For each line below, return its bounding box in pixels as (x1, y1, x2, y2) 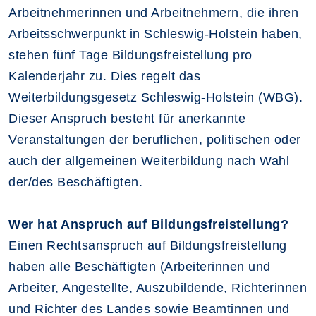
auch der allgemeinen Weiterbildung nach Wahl (8, 154, 289, 168)
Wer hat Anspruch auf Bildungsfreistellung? (8, 217, 288, 231)
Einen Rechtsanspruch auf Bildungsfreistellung (8, 238, 287, 253)
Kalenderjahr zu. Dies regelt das (8, 69, 200, 83)
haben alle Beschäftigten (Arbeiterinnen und (8, 260, 271, 274)
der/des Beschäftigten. (8, 175, 142, 189)
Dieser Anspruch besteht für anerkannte (8, 111, 245, 126)
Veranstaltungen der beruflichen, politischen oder (8, 133, 301, 147)
